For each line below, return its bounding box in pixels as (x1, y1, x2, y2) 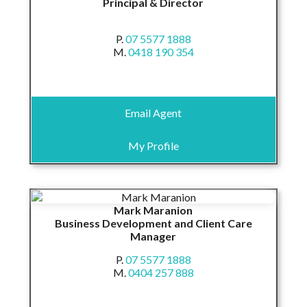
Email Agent (125, 106, 182, 119)
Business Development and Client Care (54, 216, 252, 230)
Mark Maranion (114, 203, 193, 217)
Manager (130, 229, 177, 243)
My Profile (127, 138, 179, 152)
